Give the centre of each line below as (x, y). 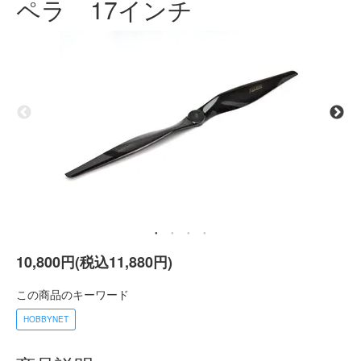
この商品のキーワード (73, 294)
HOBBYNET (46, 319)
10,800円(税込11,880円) (94, 261)
